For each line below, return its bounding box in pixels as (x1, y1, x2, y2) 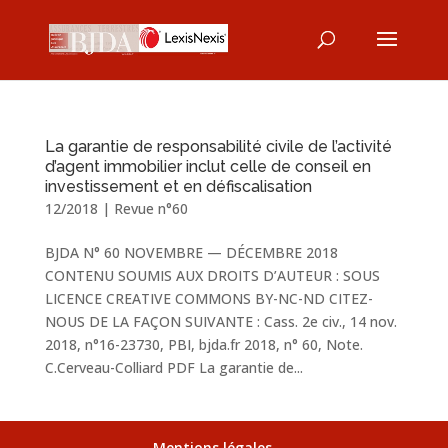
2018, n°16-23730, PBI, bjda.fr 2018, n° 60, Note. (44, 335, 363, 354)
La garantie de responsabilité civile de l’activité (44, 137, 392, 156)
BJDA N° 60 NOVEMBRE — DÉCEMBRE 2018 (44, 243, 338, 262)
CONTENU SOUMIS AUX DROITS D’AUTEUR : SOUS (44, 266, 380, 285)
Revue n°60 (113, 199, 188, 218)
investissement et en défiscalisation (44, 177, 312, 196)
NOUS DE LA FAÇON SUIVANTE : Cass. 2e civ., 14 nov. (44, 312, 397, 331)
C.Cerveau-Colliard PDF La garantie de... (44, 358, 303, 377)
